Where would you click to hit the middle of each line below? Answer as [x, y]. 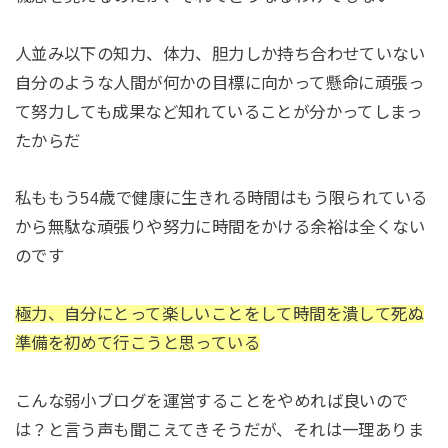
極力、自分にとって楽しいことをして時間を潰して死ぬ [219, 314]
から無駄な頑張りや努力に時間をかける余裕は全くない [220, 227]
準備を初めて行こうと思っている [137, 343]
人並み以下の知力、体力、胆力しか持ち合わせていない [220, 53]
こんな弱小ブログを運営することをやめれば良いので [211, 401]
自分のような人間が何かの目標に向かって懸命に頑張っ [219, 82]
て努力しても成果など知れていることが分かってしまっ [218, 111]
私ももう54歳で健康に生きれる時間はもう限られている [221, 198]
